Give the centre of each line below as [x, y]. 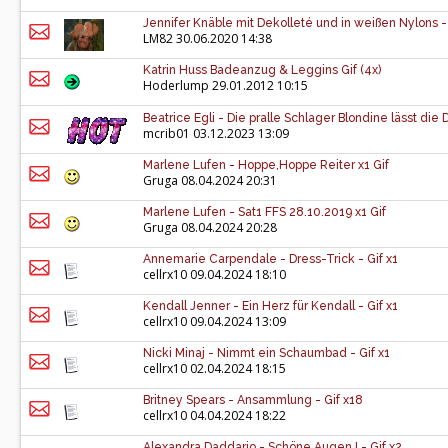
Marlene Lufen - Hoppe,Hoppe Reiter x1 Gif [266, 165]
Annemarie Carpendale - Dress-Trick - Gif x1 [270, 259]
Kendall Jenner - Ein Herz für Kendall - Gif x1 [270, 306]
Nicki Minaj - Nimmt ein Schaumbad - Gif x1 [266, 353]
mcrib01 [166, 133]
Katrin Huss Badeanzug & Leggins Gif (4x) [262, 70]
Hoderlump [176, 85]
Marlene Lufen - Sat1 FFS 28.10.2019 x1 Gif [264, 212]
